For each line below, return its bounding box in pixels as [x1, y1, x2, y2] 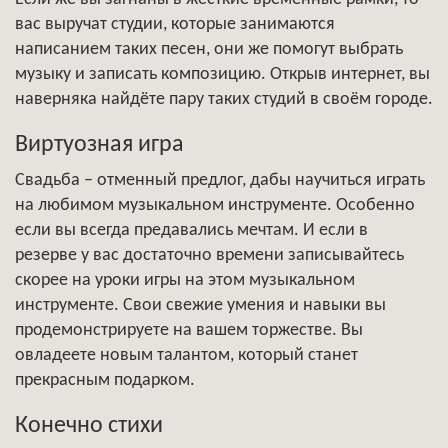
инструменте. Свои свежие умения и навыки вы [15, 295, 386, 315]
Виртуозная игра [15, 132, 184, 157]
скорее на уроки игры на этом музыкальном [15, 270, 355, 290]
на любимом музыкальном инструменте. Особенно [15, 195, 415, 215]
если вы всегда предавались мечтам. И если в [15, 220, 368, 240]
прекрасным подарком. [15, 370, 195, 390]
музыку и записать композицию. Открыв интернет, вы [15, 64, 430, 84]
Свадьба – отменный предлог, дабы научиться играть [15, 170, 425, 190]
